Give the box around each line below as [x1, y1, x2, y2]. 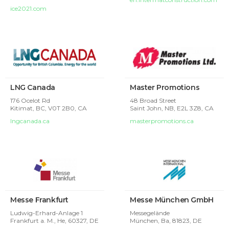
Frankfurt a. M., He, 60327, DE [10, 216, 99, 224]
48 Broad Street [130, 96, 176, 104]
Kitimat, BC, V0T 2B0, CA [10, 104, 87, 112]
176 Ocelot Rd [10, 96, 50, 104]
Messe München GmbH [130, 195, 214, 204]
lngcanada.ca [10, 117, 50, 125]
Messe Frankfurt [10, 195, 68, 204]
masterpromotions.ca [130, 117, 194, 125]
